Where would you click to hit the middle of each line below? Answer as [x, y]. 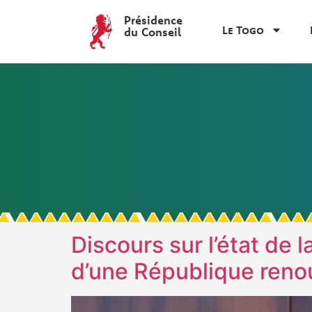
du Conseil [153, 32]
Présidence [154, 20]
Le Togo [243, 30]
